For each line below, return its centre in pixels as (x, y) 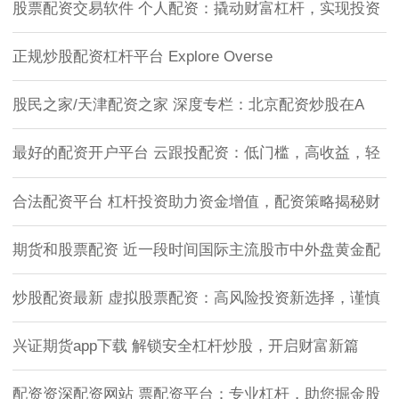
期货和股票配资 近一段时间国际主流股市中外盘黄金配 (196, 249)
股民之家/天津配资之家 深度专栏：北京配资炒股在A (188, 105)
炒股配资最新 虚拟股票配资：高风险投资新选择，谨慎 (196, 297)
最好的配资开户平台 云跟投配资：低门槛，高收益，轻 (196, 153)
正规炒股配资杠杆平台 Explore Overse (142, 56)
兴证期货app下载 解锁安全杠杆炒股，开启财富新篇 (186, 346)
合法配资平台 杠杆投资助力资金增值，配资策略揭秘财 (196, 201)
